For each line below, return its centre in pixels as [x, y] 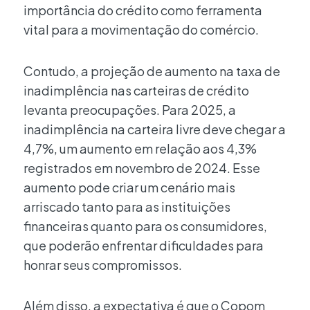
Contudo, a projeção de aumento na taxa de [152, 71]
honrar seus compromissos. [103, 264]
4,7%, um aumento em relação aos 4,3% [140, 148]
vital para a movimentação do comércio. [141, 30]
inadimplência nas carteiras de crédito [136, 90]
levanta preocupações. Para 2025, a [130, 109]
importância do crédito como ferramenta [143, 10]
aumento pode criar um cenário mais [129, 187]
